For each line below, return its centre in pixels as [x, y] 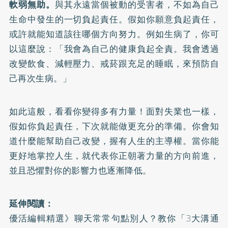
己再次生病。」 [40, 79]
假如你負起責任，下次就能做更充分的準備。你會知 [114, 126]
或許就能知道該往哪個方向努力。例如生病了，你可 [114, 34]
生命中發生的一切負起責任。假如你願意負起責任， [114, 20]
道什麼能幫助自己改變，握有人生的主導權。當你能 [114, 141]
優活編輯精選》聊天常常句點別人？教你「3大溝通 [114, 219]
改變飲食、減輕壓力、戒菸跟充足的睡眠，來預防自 [114, 64]
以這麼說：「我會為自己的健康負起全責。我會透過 [114, 49]
